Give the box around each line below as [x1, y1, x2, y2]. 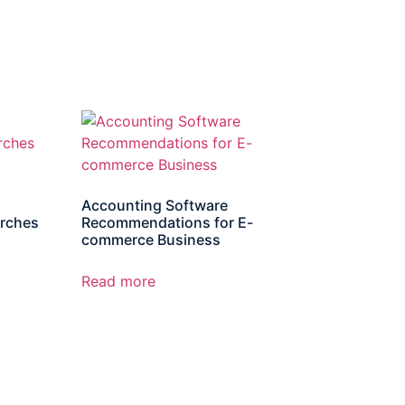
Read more [81, 272, 156, 291]
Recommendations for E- [81, 213, 254, 232]
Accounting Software [81, 196, 229, 215]
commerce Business [81, 231, 221, 250]
